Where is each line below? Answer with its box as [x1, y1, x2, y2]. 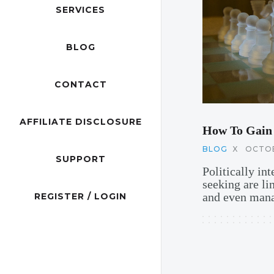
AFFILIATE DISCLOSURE [19, 116, 142, 128]
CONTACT [54, 79, 107, 91]
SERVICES [56, 4, 105, 16]
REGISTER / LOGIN [34, 191, 127, 202]
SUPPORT [55, 154, 106, 165]
